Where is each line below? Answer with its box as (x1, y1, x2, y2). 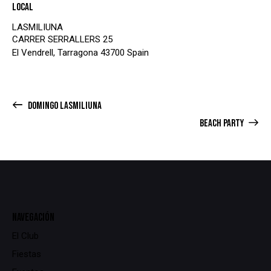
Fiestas (12, 248, 41, 260)
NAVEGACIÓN (12, 211, 54, 224)
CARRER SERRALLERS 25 (12, 33, 113, 45)
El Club (12, 230, 39, 241)
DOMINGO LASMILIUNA (25, 100, 102, 112)
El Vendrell (12, 47, 53, 58)
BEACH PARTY (199, 117, 246, 129)
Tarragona (57, 47, 98, 58)
